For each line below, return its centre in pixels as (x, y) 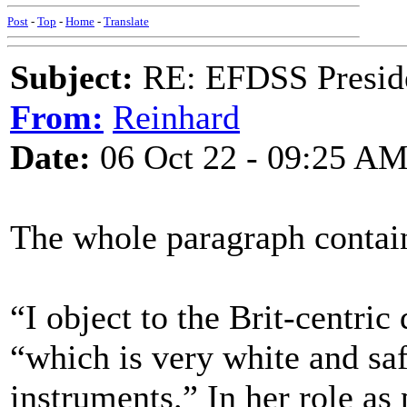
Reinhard (176, 117)
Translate (126, 21)
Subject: (72, 77)
